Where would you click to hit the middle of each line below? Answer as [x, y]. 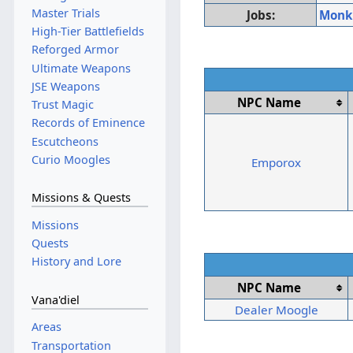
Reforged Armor [75, 50]
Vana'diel [55, 299]
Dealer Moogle [276, 309]
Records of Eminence [88, 123]
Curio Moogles [71, 159]
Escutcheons [65, 141]
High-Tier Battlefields [87, 32]
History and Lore [76, 262]
